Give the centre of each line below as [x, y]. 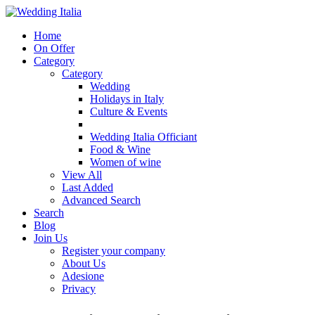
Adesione [83, 276]
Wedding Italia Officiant [143, 137]
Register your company [114, 251]
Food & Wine [120, 149]
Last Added [88, 187]
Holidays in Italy [127, 99]
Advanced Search [101, 200]
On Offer [54, 48]
